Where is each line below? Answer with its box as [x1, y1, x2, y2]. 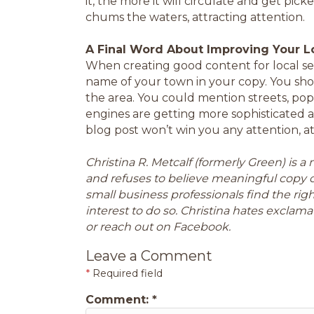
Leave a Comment [86, 247, 212, 264]
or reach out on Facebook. [86, 220, 231, 233]
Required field [90, 267, 163, 280]
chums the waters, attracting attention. [86, 11, 308, 24]
